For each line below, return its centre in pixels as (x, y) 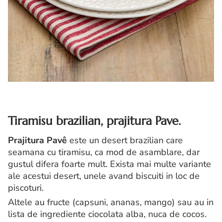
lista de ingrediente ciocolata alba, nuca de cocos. (107, 214)
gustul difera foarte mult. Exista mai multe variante (110, 164)
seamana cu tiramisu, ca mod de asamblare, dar (104, 152)
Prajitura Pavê (37, 140)
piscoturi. (26, 188)
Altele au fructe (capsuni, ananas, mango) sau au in (111, 202)
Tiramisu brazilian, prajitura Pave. (96, 121)
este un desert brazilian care (125, 140)
